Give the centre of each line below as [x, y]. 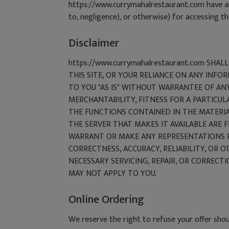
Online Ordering [106, 200]
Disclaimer [94, 43]
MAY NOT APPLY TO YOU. [112, 174]
